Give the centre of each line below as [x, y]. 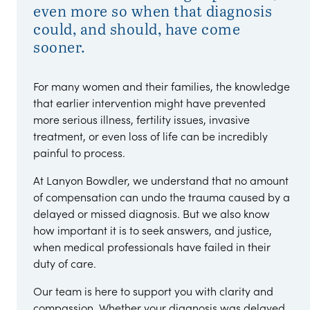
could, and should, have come [137, 28]
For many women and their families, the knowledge [162, 86]
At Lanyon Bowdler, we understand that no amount [161, 180]
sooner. [60, 46]
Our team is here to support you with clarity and [153, 291]
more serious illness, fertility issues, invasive [142, 119]
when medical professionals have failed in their [152, 246]
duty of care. [65, 263]
